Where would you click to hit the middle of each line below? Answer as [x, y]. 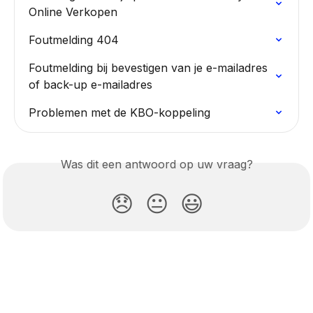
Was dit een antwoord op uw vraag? [156, 165]
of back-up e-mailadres [90, 85]
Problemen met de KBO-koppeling [119, 113]
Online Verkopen [73, 12]
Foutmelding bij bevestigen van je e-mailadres [150, 68]
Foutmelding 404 [74, 40]
